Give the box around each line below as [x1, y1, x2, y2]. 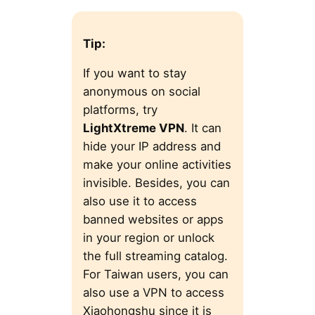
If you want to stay [82, 66, 186, 81]
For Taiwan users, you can [82, 267, 229, 282]
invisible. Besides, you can [82, 176, 230, 191]
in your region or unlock [82, 231, 214, 245]
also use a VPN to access [82, 285, 224, 300]
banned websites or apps [82, 212, 224, 227]
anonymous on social [82, 84, 200, 99]
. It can [184, 121, 221, 136]
